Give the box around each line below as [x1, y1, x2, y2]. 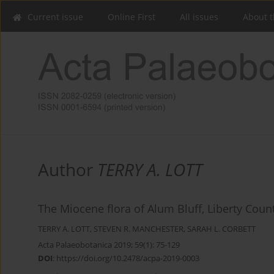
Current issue [28, 11, 83, 23]
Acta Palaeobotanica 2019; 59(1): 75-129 [38, 239, 180, 251]
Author [38, 158, 97, 182]
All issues [180, 11, 218, 23]
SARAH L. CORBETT [187, 224, 256, 235]
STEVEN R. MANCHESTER [94, 224, 183, 235]
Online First [108, 11, 155, 23]
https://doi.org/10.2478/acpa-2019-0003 [56, 253, 199, 264]
